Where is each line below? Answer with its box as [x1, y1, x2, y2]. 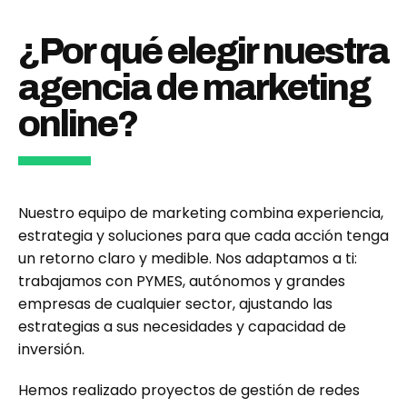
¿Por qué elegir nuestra [18, 31, 389, 71]
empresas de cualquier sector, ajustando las [18, 293, 333, 314]
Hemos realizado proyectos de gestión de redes [18, 379, 360, 401]
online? [18, 104, 137, 144]
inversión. [18, 338, 84, 360]
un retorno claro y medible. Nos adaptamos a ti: [18, 247, 357, 269]
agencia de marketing [18, 67, 370, 107]
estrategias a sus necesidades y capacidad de [18, 315, 346, 337]
